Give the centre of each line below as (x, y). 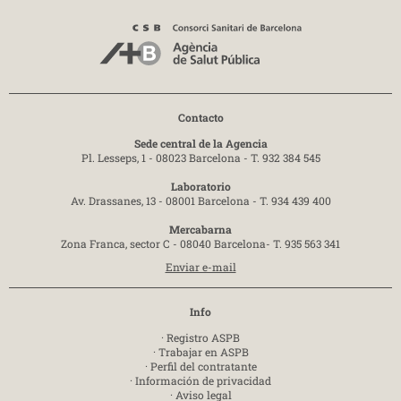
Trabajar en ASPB (203, 352)
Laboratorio (200, 187)
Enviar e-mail (200, 267)
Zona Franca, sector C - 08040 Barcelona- (167, 244)
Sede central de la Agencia (200, 144)
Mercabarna (200, 230)
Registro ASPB (203, 338)
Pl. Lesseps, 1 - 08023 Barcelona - (166, 158)
